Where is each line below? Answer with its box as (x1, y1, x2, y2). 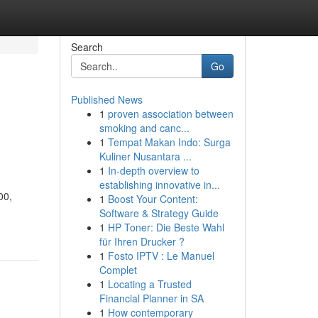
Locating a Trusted (107, 277, 192, 291)
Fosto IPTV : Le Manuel (107, 248, 214, 263)
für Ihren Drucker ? (99, 234, 185, 248)
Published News (70, 92, 143, 106)
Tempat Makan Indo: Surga (107, 135, 231, 149)
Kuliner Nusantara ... (99, 149, 192, 163)
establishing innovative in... (99, 177, 220, 192)
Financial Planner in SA (99, 291, 204, 305)
